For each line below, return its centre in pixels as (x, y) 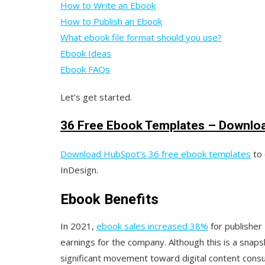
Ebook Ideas (86, 53)
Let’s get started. (96, 97)
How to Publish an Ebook (111, 21)
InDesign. (79, 169)
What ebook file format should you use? (141, 37)
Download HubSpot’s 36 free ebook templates (156, 153)
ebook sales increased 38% (152, 226)
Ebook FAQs (85, 69)
